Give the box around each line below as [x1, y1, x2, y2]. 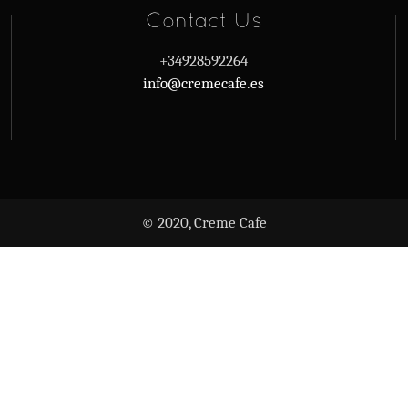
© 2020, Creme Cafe [141, 214, 267, 231]
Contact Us [146, 7, 262, 32]
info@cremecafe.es [143, 75, 265, 92]
